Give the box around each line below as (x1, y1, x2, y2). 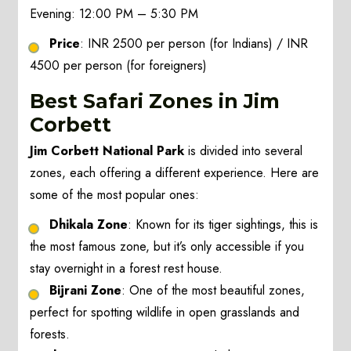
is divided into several (184, 142, 303, 161)
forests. (30, 325, 71, 344)
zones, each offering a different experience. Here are (30, 164, 320, 183)
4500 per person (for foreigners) (30, 56, 208, 75)
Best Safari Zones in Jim (30, 89, 280, 114)
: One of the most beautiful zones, (121, 281, 306, 300)
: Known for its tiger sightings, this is (128, 215, 319, 234)
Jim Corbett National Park (30, 142, 185, 161)
